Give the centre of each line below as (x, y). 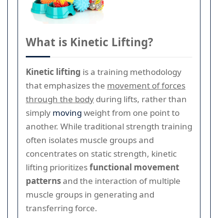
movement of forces (146, 85)
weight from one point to (131, 112)
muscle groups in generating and (90, 194)
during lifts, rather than (140, 99)
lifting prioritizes (58, 167)
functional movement (134, 167)
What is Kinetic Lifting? (90, 42)
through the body (60, 99)
